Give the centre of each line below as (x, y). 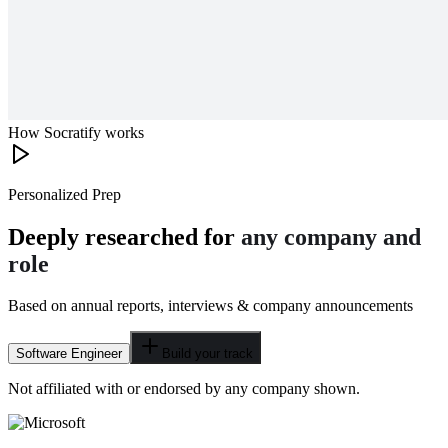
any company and (331, 236)
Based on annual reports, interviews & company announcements (210, 306)
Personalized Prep (64, 194)
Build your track (207, 354)
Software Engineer (69, 354)
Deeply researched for (124, 236)
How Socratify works (76, 132)
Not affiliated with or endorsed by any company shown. (184, 389)
